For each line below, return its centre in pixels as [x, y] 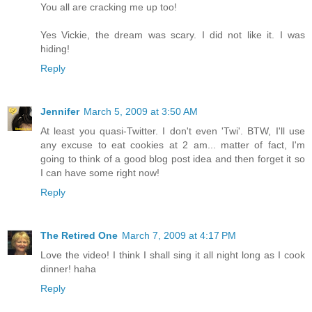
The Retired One [79, 235]
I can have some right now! [100, 172]
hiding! [55, 48]
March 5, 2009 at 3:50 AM [141, 111]
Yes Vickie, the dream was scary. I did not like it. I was [173, 34]
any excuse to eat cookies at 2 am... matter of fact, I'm [173, 145]
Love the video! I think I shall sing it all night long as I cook [173, 255]
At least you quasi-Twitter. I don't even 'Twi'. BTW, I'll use [173, 131]
